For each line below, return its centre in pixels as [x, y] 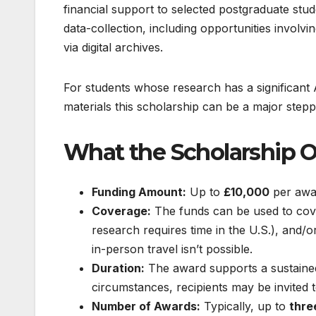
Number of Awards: [146, 306]
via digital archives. [113, 48]
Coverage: [121, 211]
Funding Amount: [139, 192]
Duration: [118, 268]
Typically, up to [245, 306]
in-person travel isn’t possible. [172, 249]
